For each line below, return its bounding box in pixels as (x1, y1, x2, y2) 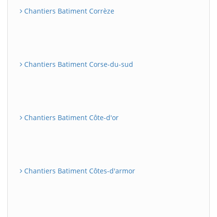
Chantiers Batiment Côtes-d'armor (22, 166, 135, 175)
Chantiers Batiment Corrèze (22, 6, 114, 15)
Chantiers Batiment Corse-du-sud (22, 60, 133, 69)
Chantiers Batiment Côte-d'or (22, 113, 119, 122)
